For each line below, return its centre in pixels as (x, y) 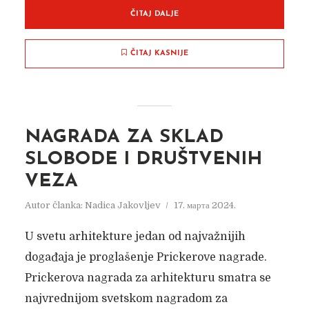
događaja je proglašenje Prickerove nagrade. (146, 257)
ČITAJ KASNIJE (159, 53)
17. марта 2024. (205, 205)
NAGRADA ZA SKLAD (124, 138)
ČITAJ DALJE (154, 14)
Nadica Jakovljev (122, 205)
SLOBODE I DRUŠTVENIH (143, 160)
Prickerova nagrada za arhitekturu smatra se (148, 278)
